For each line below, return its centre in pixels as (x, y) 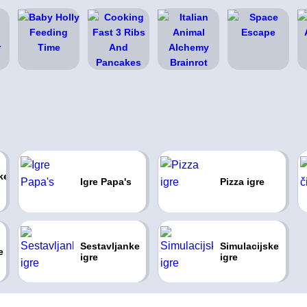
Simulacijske (249, 246)
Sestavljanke (110, 246)
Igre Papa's (106, 182)
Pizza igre (242, 182)
